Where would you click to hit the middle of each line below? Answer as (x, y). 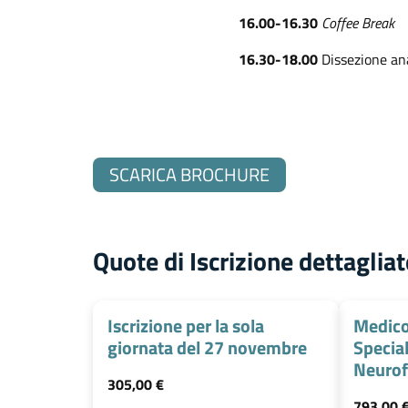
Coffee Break (357, 23)
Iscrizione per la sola (186, 326)
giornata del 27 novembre (207, 347)
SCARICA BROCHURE (189, 174)
